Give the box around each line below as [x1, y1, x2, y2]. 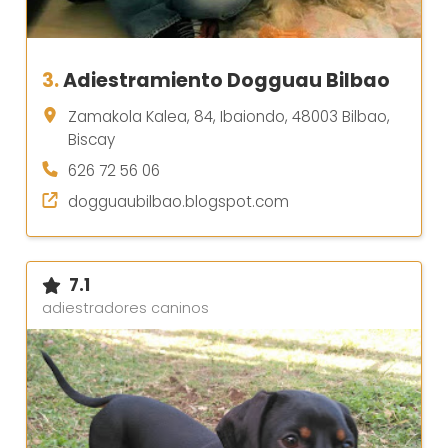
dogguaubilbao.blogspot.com [68, 191, 289, 213]
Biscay [68, 129, 115, 151]
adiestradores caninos [42, 298, 209, 319]
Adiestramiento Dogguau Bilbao [63, 67, 390, 95]
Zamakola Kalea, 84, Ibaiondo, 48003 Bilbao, [68, 106, 390, 128]
